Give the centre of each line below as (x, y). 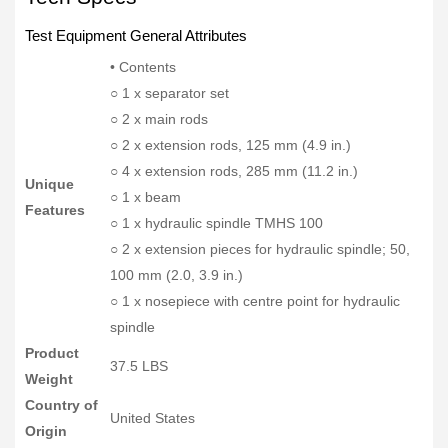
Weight (49, 378)
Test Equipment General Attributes (136, 35)
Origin (46, 430)
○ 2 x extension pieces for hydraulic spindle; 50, (260, 248)
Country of (61, 404)
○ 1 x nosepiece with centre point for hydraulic (255, 300)
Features (55, 209)
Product (52, 352)
